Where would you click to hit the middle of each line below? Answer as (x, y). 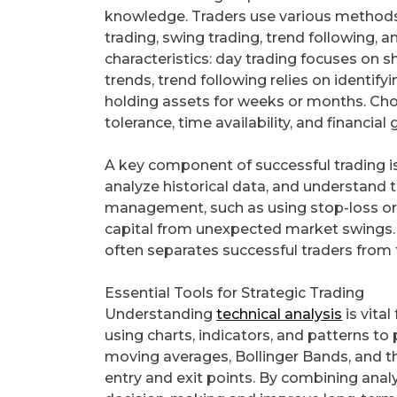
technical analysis (280, 315)
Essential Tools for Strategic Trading (235, 293)
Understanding (161, 315)
